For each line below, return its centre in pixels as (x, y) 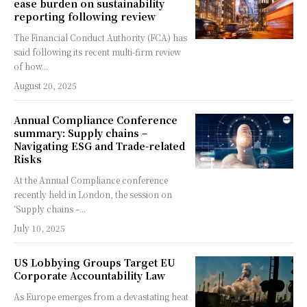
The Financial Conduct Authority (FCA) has (100, 38)
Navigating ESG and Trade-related (99, 146)
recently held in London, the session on (93, 195)
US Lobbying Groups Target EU (95, 263)
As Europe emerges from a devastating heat (101, 297)
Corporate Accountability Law (89, 276)
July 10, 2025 (39, 228)
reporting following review (85, 17)
